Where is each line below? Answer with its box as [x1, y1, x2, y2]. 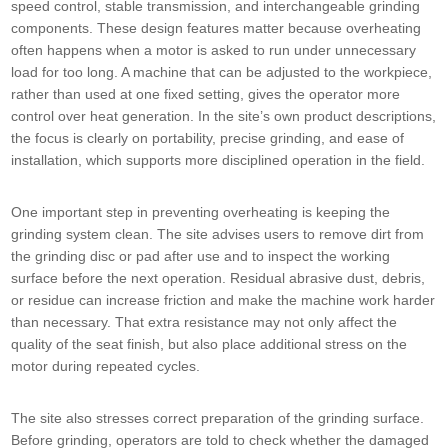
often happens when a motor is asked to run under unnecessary [11, 42, 417, 59]
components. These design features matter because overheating [11, 20, 422, 37]
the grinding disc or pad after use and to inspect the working [11, 248, 391, 265]
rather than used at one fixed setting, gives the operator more [11, 86, 401, 103]
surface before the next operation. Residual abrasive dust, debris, [11, 270, 426, 287]
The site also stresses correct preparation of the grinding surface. [11, 410, 425, 427]
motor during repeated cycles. [11, 358, 201, 375]
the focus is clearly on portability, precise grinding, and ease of [11, 130, 405, 147]
